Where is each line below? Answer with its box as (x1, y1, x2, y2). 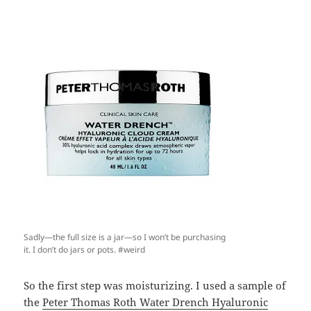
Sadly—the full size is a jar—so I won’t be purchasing (24, 231, 226, 244)
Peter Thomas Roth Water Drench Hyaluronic (42, 295, 269, 310)
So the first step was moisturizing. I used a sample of (24, 278, 287, 293)
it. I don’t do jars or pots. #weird (24, 244, 146, 256)
